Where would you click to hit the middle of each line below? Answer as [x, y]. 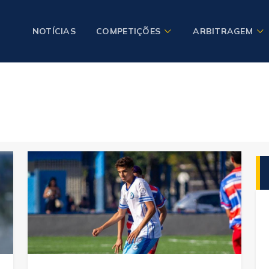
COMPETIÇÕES [128, 31]
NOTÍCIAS [54, 31]
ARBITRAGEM [223, 31]
